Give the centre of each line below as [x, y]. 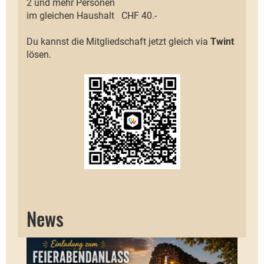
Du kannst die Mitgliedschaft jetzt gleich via [118, 42]
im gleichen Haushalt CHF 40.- [95, 16]
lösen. [40, 55]
